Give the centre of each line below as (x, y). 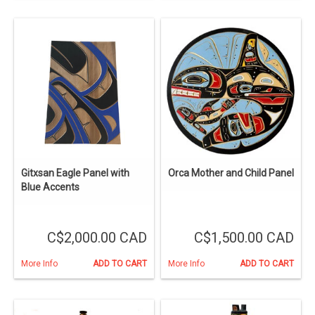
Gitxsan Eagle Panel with (75, 173)
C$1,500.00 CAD (244, 238)
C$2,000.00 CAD (97, 238)
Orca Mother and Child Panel (231, 173)
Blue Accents (50, 187)
